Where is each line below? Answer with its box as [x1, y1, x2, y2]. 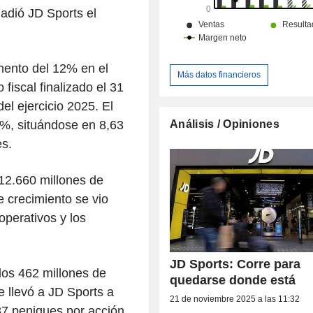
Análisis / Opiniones [170, 117, 279, 130]
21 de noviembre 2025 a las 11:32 [170, 293, 300, 304]
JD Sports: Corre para [170, 256, 301, 271]
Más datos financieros [177, 69, 261, 80]
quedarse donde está [170, 272, 296, 287]
